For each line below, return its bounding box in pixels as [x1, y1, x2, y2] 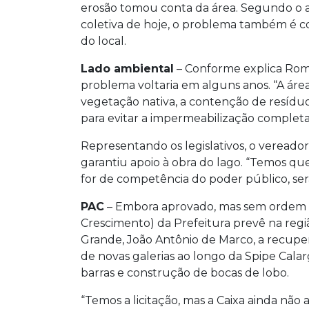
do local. [81, 34, 126, 48]
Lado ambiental [81, 61, 174, 75]
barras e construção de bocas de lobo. [81, 266, 289, 279]
